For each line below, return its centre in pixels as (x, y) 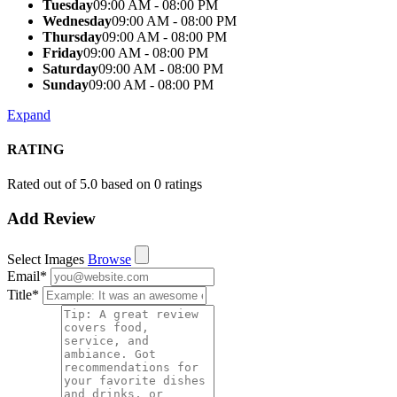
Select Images (46, 259)
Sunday (66, 84)
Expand (29, 114)
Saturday (70, 68)
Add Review (51, 218)
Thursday (72, 36)
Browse (109, 259)
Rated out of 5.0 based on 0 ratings (105, 184)
